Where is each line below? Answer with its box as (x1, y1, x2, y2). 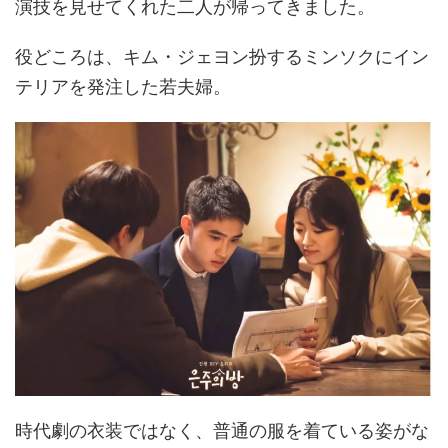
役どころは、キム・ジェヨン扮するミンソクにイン (15, 45, 429, 67)
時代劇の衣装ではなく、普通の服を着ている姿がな (15, 420, 429, 441)
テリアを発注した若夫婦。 (15, 75, 231, 97)
